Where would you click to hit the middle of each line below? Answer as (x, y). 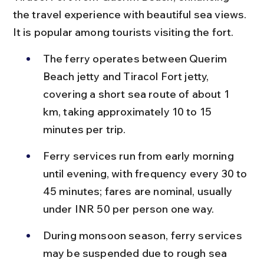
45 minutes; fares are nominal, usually (139, 191)
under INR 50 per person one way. (128, 209)
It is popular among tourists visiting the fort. (123, 32)
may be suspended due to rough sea (136, 253)
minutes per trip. (84, 129)
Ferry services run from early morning (139, 156)
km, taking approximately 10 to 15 (128, 111)
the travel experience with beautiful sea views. (131, 14)
